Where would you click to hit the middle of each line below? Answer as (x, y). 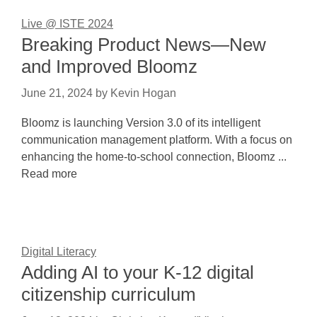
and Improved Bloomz (109, 67)
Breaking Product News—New (144, 45)
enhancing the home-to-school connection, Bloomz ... (154, 157)
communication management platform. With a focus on (157, 140)
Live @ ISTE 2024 (67, 24)
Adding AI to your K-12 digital (138, 272)
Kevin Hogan (143, 93)
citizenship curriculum (109, 294)
